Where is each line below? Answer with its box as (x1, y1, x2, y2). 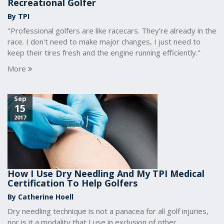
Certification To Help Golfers (7, 177, 137, 189)
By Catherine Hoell (7, 192, 73, 201)
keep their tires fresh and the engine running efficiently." (7, 47, 200, 57)
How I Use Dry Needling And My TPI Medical (7, 167, 204, 179)
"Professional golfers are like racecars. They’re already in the (7, 25, 216, 35)
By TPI (7, 11, 29, 21)
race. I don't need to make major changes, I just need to (7, 36, 200, 46)
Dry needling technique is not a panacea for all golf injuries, (7, 206, 208, 216)
